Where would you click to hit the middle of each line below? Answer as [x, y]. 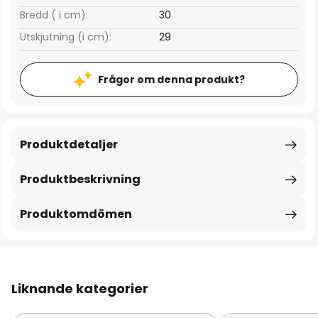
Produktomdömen [76, 214]
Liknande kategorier [80, 289]
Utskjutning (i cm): [66, 37]
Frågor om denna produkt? [171, 79]
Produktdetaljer [69, 144]
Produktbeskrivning [80, 179]
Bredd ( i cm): [54, 15]
